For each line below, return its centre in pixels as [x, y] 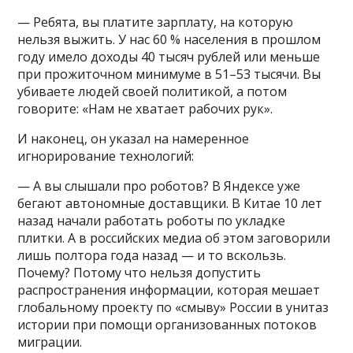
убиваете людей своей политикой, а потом [152, 91]
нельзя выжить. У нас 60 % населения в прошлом [169, 39]
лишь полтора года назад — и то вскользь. [152, 255]
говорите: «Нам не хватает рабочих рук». [145, 108]
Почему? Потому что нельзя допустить [139, 272]
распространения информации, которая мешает [169, 290]
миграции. [50, 342]
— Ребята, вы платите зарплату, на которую [156, 22]
